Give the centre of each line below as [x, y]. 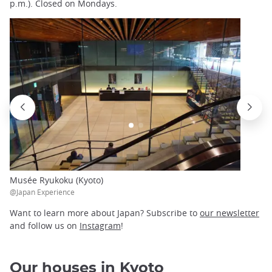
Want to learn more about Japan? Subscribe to [105, 212]
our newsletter [229, 212]
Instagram [100, 225]
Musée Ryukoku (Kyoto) [56, 180]
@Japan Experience [42, 192]
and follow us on [45, 225]
